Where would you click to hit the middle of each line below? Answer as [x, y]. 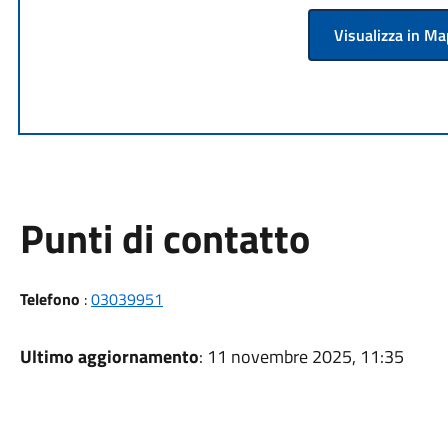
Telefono [49, 298]
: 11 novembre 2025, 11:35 [301, 356]
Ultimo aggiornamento [109, 356]
